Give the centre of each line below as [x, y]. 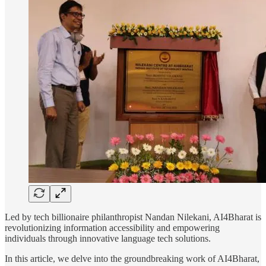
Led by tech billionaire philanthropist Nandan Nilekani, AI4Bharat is [133, 217]
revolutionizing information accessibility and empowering [112, 227]
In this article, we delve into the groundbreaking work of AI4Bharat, [132, 258]
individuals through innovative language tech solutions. [108, 238]
